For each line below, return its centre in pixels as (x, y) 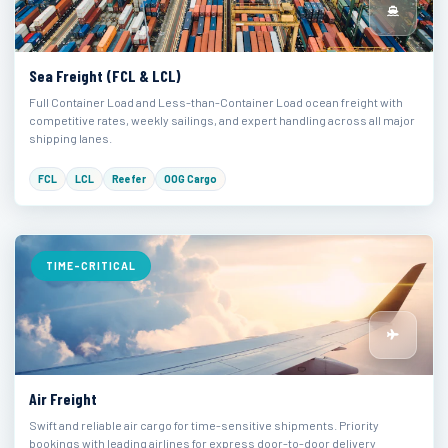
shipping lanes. (70, 138)
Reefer (129, 179)
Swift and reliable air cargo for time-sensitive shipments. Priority (204, 425)
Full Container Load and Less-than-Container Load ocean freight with (216, 102)
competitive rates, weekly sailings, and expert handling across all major (222, 120)
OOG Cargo (190, 179)
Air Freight (63, 398)
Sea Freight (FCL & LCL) (105, 75)
